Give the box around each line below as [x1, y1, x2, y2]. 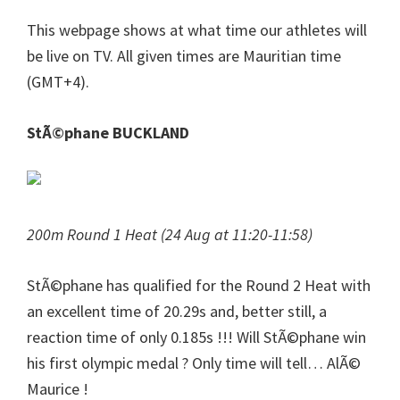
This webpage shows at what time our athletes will [27, 19, 367, 40]
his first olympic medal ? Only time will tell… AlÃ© [27, 352, 361, 373]
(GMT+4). [27, 71, 89, 92]
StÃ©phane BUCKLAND [27, 121, 189, 143]
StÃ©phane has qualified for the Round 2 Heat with [27, 274, 371, 296]
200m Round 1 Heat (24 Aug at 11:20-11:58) [27, 223, 312, 245]
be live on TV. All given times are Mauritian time [27, 45, 341, 66]
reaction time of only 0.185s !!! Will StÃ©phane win [27, 326, 366, 347]
